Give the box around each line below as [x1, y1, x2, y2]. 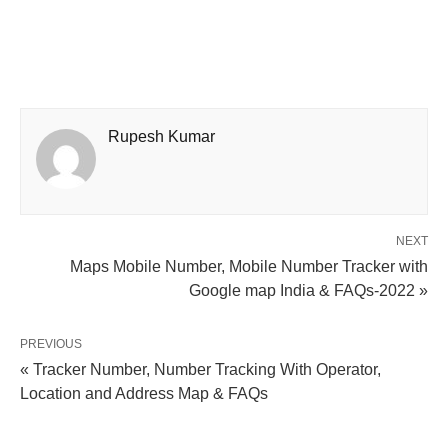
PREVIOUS [20, 336, 82, 351]
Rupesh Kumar [108, 127, 215, 145]
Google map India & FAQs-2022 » [189, 281, 428, 299]
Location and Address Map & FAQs [20, 384, 268, 402]
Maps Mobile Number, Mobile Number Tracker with [70, 257, 428, 275]
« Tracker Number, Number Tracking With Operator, [20, 360, 381, 378]
